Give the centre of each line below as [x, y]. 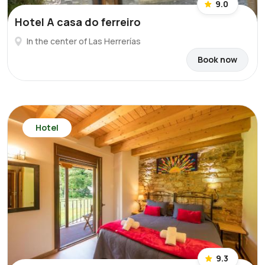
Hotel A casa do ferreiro [78, 22]
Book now [217, 59]
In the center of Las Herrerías [84, 41]
